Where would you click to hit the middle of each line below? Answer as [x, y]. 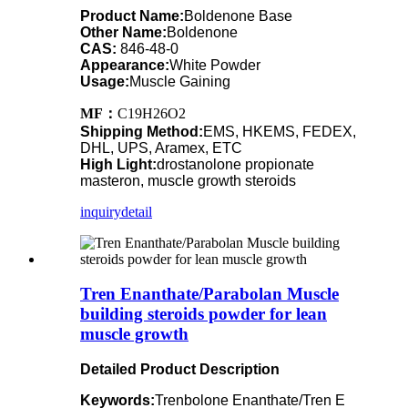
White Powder [215, 65]
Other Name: [123, 32]
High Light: [118, 164]
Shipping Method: [142, 131]
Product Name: [132, 15]
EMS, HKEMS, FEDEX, [280, 131]
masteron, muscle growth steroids [188, 180]
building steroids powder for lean [204, 314]
